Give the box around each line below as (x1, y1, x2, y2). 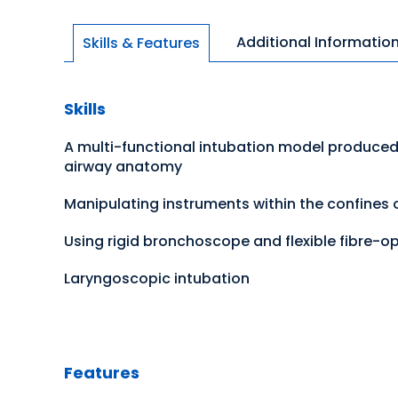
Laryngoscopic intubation (64, 267, 250, 289)
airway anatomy (64, 155, 182, 177)
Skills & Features (83, 32, 200, 53)
